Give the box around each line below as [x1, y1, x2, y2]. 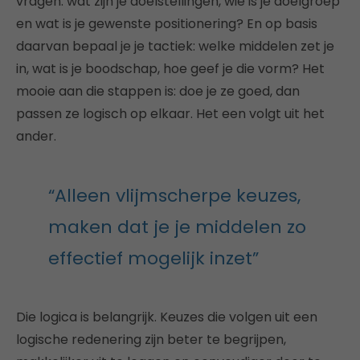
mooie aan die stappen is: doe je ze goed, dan [16, 82, 300, 100]
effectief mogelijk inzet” [48, 246, 259, 271]
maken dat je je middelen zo [48, 215, 306, 239]
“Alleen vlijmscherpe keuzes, [48, 183, 301, 208]
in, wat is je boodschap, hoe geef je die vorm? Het [16, 59, 325, 78]
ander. [16, 127, 56, 145]
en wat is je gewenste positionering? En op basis [16, 14, 317, 33]
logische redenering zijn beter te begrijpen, [16, 330, 286, 349]
